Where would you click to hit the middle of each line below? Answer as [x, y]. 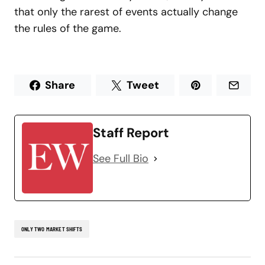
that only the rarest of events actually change [126, 12]
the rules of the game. [68, 28]
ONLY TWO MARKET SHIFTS [52, 229]
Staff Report [131, 133]
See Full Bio [121, 159]
